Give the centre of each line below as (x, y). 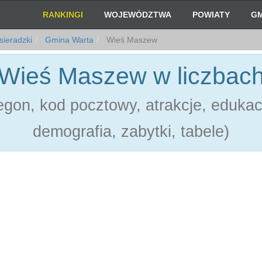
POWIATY (211, 15)
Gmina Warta (68, 40)
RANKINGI (63, 15)
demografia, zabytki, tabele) (131, 132)
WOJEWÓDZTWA (138, 15)
